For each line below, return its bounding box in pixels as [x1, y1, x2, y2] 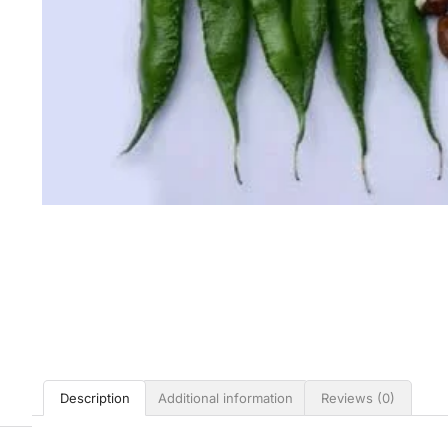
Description [59, 389, 130, 406]
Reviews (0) [320, 389, 395, 406]
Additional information [157, 389, 293, 406]
